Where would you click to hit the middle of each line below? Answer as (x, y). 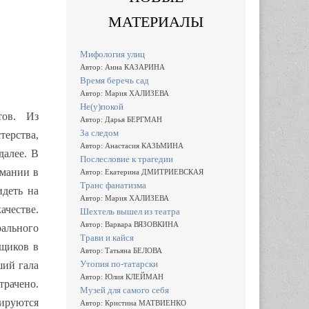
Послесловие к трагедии (127, 159)
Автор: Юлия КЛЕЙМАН (122, 277)
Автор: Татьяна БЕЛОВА (121, 250)
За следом (99, 132)
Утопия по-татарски (119, 263)
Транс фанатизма (113, 185)
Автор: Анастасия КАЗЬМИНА (132, 146)
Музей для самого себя (124, 290)
